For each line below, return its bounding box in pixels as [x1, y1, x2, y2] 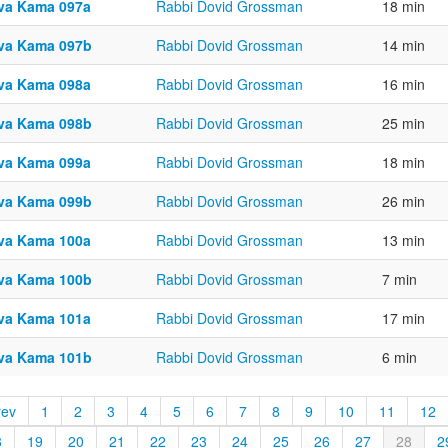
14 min [382, 35, 425, 56]
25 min [382, 113, 425, 134]
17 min [382, 308, 425, 329]
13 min [382, 230, 425, 251]
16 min [382, 74, 425, 95]
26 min [382, 191, 425, 212]
